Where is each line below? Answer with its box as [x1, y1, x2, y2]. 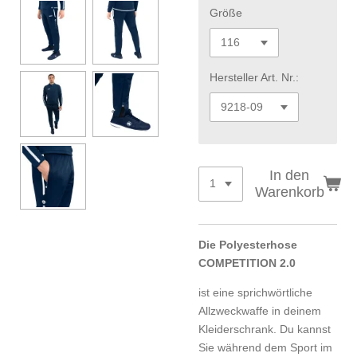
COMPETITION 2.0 [198, 256, 296, 269]
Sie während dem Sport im [198, 340, 332, 354]
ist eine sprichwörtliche [198, 285, 312, 299]
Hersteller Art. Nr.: [210, 71, 299, 84]
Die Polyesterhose [198, 237, 297, 251]
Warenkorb [254, 183, 324, 200]
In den [269, 167, 310, 183]
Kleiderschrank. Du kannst [198, 322, 331, 335]
